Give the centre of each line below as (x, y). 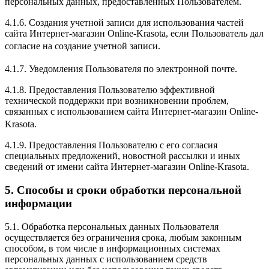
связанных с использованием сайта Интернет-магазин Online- (131, 112)
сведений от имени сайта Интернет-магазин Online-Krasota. (127, 167)
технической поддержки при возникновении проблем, (117, 101)
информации (38, 203)
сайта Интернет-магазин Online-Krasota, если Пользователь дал (134, 34)
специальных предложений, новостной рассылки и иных (122, 156)
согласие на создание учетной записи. (86, 46)
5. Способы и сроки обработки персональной (123, 190)
